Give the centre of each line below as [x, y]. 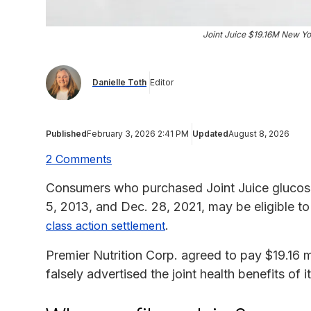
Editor [162, 83]
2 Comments [79, 159]
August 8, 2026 [259, 133]
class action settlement [106, 225]
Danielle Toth [119, 83]
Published [66, 133]
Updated [210, 133]
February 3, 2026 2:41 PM [138, 133]
